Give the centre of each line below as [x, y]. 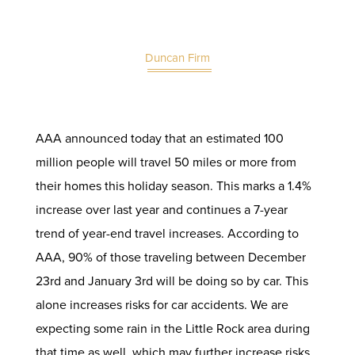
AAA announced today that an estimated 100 [159, 139]
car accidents [207, 305]
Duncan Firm [177, 58]
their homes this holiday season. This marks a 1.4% [173, 186]
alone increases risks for [103, 305]
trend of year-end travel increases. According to [167, 234]
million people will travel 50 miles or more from [166, 162]
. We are [266, 305]
